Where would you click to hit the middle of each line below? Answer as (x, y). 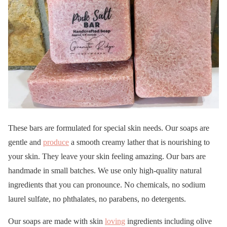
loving (115, 221)
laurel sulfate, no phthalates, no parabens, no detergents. (97, 199)
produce (56, 142)
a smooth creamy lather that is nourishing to (139, 142)
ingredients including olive (168, 221)
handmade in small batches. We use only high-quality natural (105, 171)
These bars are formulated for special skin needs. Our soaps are (109, 128)
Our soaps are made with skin (56, 221)
